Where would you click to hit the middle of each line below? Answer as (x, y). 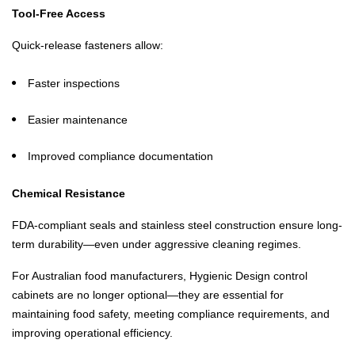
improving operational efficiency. (92, 333)
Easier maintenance (78, 120)
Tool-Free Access (59, 13)
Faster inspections (74, 83)
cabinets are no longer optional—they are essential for (148, 295)
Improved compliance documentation (120, 156)
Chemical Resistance (69, 193)
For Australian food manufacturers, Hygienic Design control (160, 276)
